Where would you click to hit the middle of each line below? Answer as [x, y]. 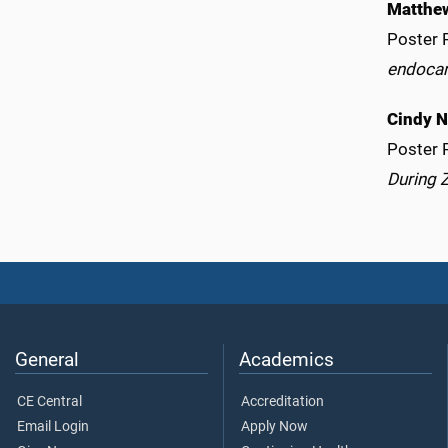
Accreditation [282, 402]
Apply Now [274, 427]
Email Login [53, 427]
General [47, 360]
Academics [286, 360]
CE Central [49, 402]
